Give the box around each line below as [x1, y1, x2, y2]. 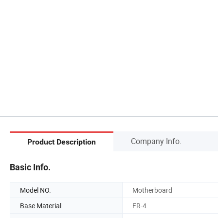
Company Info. [131, 135, 182, 146]
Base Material [20, 200, 61, 210]
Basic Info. [10, 162, 51, 172]
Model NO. [20, 185, 51, 195]
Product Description [27, 137, 96, 147]
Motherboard [132, 185, 172, 195]
